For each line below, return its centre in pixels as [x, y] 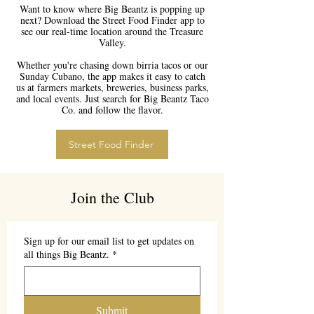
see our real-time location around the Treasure [112, 31]
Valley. [112, 42]
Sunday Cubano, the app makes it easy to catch [112, 76]
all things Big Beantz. [67, 254]
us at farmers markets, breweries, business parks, [112, 87]
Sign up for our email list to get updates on [109, 241]
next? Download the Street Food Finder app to [112, 20]
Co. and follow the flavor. [112, 110]
